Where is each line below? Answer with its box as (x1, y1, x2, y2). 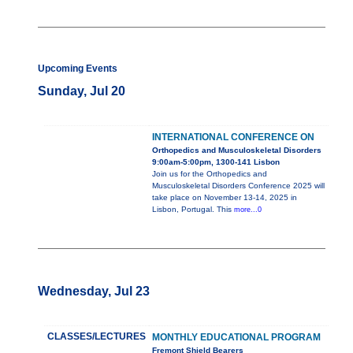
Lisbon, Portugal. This (152, 205, 234, 214)
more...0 (234, 206, 262, 214)
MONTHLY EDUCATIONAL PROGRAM (152, 332, 321, 344)
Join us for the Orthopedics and (152, 169, 267, 179)
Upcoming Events (38, 63, 117, 75)
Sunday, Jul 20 (38, 84, 125, 98)
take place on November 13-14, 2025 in (152, 193, 297, 203)
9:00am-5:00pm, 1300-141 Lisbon (152, 158, 280, 167)
